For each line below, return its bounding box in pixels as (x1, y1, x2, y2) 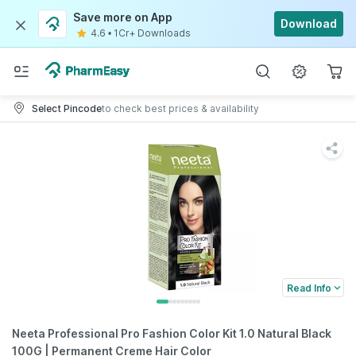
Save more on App (73, 10, 172, 24)
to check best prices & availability (102, 102, 259, 114)
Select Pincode (32, 102, 102, 114)
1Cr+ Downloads (114, 27, 191, 39)
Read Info (287, 281, 331, 294)
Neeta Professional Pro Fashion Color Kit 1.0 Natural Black (12, 327, 331, 340)
